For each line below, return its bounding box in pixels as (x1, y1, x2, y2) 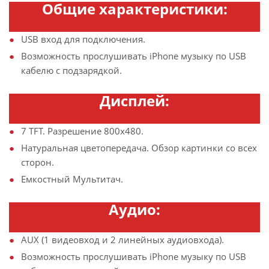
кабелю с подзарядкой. (21, 64, 122, 76)
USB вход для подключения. (21, 32, 145, 45)
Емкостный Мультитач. (21, 172, 123, 185)
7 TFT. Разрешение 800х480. (21, 124, 144, 137)
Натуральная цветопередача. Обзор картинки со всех (21, 141, 257, 154)
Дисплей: (100, 90, 169, 110)
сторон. (21, 156, 54, 168)
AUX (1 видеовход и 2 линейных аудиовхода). (21, 233, 224, 246)
